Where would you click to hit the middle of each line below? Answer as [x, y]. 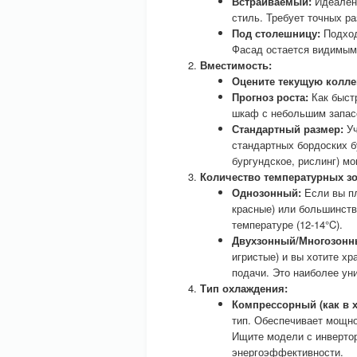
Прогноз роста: [270, 97]
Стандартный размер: [288, 129]
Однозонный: [267, 192]
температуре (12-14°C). [287, 224]
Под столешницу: [276, 33]
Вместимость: [236, 65]
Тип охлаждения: [244, 288]
